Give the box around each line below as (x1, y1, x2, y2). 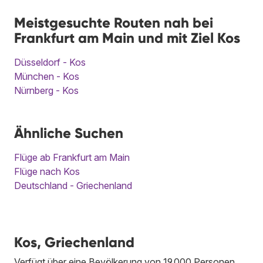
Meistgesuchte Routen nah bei (14, 14, 213, 32)
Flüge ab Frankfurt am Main (14, 151, 130, 164)
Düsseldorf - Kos (14, 56, 86, 69)
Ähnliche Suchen (14, 124, 123, 142)
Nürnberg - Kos (14, 85, 79, 97)
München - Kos (14, 70, 79, 83)
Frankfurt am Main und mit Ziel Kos (14, 29, 240, 47)
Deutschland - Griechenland (14, 180, 132, 192)
